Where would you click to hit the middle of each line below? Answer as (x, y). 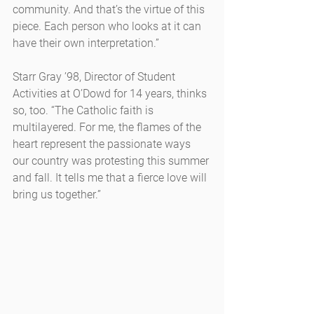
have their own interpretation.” (86, 43)
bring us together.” (57, 195)
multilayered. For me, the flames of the (108, 128)
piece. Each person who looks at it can (108, 27)
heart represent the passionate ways (103, 144)
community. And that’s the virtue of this (110, 10)
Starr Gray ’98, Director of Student (95, 77)
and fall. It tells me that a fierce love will (111, 178)
